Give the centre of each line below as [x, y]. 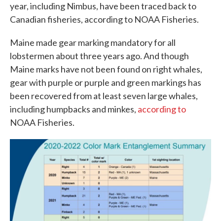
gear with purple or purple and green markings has [106, 82]
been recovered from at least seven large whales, [104, 95]
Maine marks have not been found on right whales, [106, 69]
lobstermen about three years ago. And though [99, 55]
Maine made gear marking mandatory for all [93, 42]
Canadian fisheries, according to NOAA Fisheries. [104, 19]
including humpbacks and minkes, [74, 109]
